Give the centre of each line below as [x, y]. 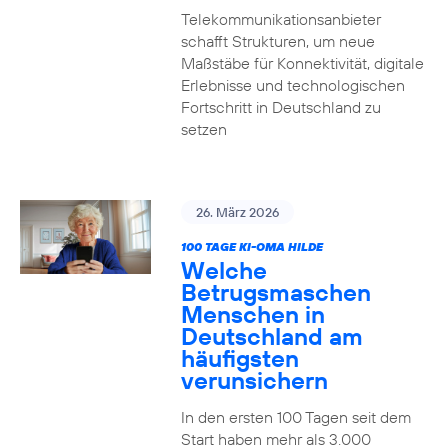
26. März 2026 [237, 212]
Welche [223, 270]
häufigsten [239, 358]
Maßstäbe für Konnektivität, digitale [302, 63]
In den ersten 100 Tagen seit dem [295, 417]
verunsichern [254, 380]
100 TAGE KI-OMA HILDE [251, 246]
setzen [203, 129]
